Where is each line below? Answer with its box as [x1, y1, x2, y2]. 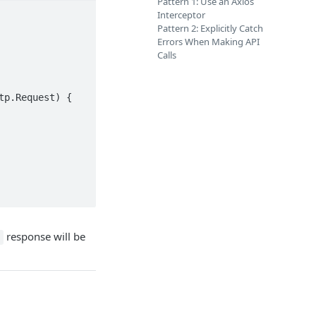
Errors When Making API [157, 35, 260, 48]
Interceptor [157, 8, 205, 21]
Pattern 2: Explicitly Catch [157, 22, 263, 35]
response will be [3, 229, 85, 244]
